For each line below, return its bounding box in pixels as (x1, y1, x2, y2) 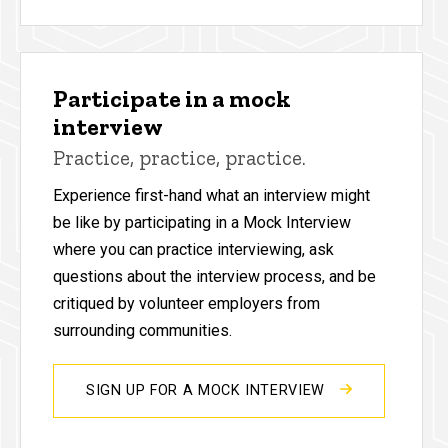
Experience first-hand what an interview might (53, 185, 370, 205)
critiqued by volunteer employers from (53, 293, 320, 313)
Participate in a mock (53, 83, 291, 113)
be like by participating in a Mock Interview (53, 212, 351, 232)
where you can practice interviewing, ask (53, 239, 334, 259)
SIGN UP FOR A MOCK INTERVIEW (86, 381, 330, 399)
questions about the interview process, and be (53, 266, 376, 286)
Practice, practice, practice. (53, 144, 306, 170)
